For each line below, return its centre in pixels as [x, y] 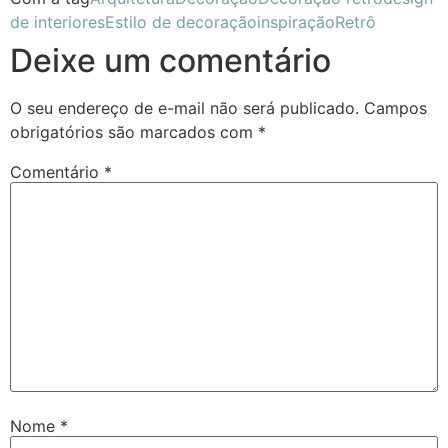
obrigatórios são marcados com [134, 131]
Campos [395, 107]
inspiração [296, 21]
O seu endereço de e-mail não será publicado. [184, 107]
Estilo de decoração [181, 21]
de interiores [57, 21]
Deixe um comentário [170, 60]
